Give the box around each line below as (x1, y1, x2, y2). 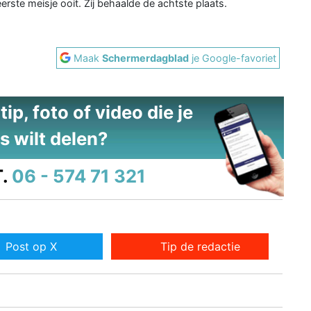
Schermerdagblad (102, 51, 190, 64)
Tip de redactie (160, 239, 241, 254)
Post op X (5, 239, 57, 254)
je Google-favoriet (189, 51, 277, 64)
